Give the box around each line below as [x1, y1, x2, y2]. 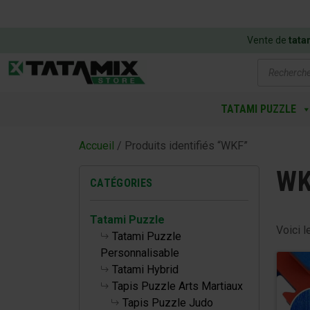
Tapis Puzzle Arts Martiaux [112, 280, 243, 293]
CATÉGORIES [90, 176, 153, 190]
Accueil [79, 139, 114, 152]
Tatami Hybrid [112, 263, 179, 276]
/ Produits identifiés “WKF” [114, 139, 248, 152]
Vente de [247, 35, 289, 46]
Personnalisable [100, 246, 179, 259]
